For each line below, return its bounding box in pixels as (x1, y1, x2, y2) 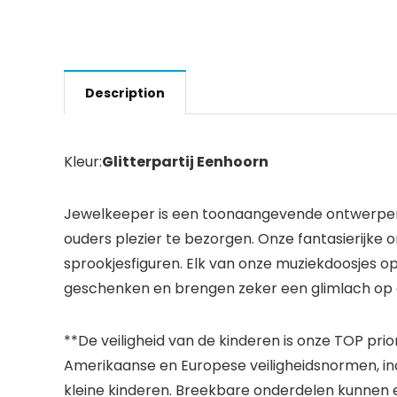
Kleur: (64, 152, 102, 172)
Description (85, 84, 165, 102)
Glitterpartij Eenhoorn (102, 152, 269, 172)
